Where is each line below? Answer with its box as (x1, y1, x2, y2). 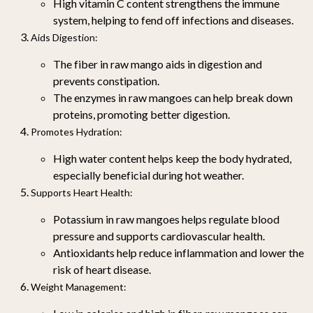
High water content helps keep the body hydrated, (53, 151, 291, 165)
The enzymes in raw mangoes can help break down (53, 90, 293, 104)
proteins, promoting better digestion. (53, 107, 230, 121)
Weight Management (31, 280, 124, 293)
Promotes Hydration (31, 125, 119, 138)
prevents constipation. (53, 73, 159, 87)
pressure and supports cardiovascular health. (53, 228, 265, 242)
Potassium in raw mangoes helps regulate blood (53, 212, 279, 226)
